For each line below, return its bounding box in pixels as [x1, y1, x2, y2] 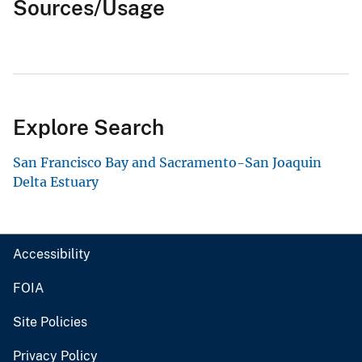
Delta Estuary [13, 174, 99, 191]
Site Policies [13, 314, 87, 330]
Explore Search [13, 115, 164, 141]
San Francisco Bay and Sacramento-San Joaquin [13, 154, 322, 171]
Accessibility [13, 246, 90, 263]
